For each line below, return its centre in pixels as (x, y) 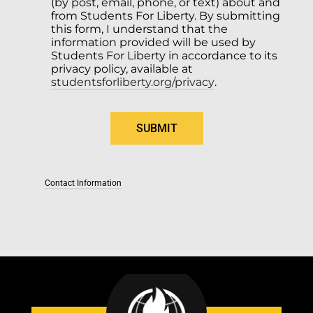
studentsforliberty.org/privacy (132, 82)
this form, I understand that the (139, 29)
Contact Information (83, 183)
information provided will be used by (153, 42)
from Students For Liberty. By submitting (165, 15)
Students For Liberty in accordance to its (164, 55)
